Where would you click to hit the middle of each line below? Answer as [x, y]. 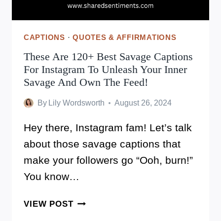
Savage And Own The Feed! [86, 82]
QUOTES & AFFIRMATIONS [125, 37]
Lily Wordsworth [77, 103]
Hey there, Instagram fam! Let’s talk [108, 128]
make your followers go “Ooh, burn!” [108, 160]
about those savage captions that [102, 144]
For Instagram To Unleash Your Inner [105, 70]
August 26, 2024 [143, 103]
